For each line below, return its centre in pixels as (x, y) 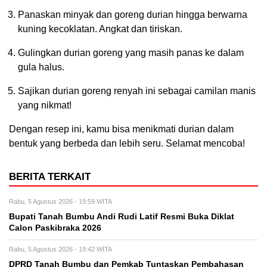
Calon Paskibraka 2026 (55, 228)
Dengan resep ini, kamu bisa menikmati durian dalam (121, 129)
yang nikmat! (45, 105)
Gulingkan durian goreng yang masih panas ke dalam (131, 53)
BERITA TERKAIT (50, 177)
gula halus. (41, 67)
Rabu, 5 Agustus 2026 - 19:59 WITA (60, 202)
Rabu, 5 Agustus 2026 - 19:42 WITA (60, 249)
